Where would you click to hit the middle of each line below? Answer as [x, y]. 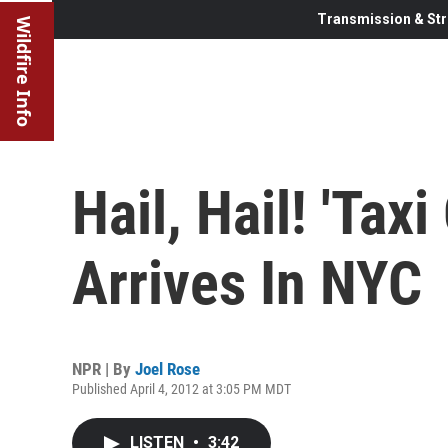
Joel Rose [167, 368]
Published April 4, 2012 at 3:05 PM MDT [181, 388]
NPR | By [103, 368]
